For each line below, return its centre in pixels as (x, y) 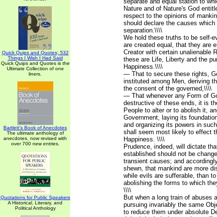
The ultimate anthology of (35, 133)
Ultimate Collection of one (35, 69)
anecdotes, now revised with (35, 138)
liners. (35, 74)
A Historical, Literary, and (35, 203)
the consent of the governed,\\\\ (168, 88)
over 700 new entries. (35, 144)
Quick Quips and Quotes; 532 (35, 53)
